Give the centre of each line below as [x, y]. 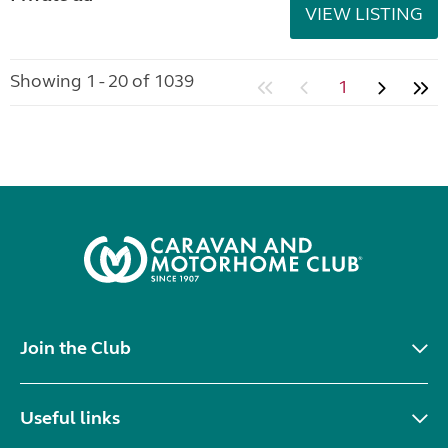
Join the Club [75, 348]
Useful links [70, 418]
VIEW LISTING [364, 14]
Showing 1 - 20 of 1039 [102, 81]
